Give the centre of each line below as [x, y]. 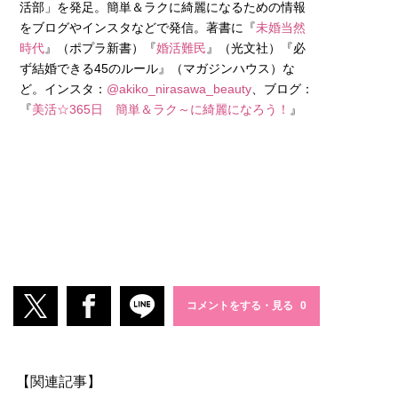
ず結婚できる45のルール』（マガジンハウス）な [157, 68]
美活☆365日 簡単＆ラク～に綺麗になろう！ [161, 109]
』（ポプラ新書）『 [100, 48]
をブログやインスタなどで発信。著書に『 [138, 27]
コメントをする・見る [241, 306]
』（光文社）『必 [256, 48]
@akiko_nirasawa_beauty [179, 88]
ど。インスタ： [63, 88]
